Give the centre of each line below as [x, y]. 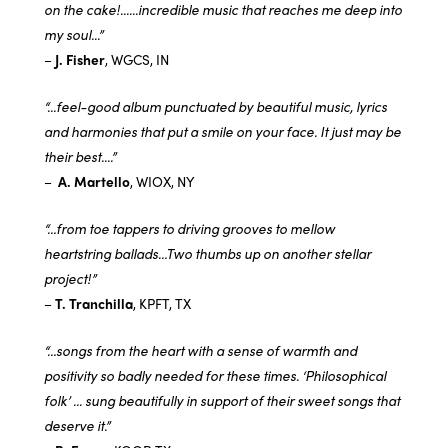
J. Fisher [80, 59]
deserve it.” [77, 425]
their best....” [83, 156]
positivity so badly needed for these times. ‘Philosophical [215, 375]
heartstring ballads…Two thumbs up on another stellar [207, 253]
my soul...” [73, 34]
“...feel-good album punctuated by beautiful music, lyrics [215, 106]
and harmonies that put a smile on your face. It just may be [222, 131]
